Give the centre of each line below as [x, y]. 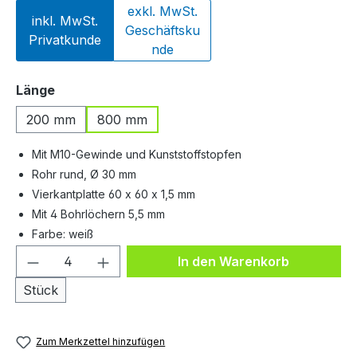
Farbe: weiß [63, 234]
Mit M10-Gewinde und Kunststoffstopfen [137, 155]
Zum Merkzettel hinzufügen [101, 342]
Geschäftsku [162, 31]
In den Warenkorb [234, 262]
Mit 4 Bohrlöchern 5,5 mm [98, 214]
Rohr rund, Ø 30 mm [84, 175]
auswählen [90, 90]
